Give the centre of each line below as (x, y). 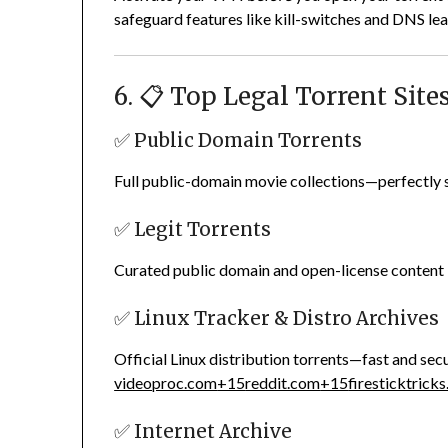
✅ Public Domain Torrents (238, 141)
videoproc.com (166, 383)
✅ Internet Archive (203, 432)
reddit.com (283, 383)
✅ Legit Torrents (193, 230)
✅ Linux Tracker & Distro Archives (277, 319)
